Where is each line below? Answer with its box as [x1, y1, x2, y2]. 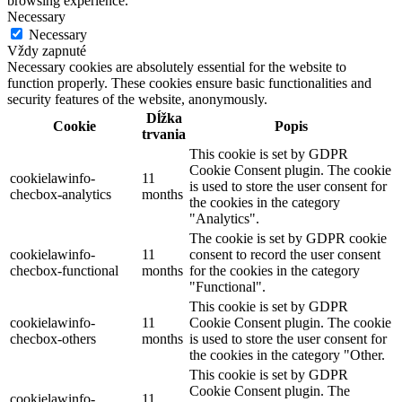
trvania [142, 127, 186, 143]
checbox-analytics [10, 187, 111, 203]
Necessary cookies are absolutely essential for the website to [7, 59, 346, 75]
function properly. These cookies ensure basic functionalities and [7, 75, 371, 92]
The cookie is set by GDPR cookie [189, 231, 387, 247]
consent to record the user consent [189, 247, 380, 263]
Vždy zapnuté [7, 43, 86, 59]
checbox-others [10, 331, 96, 347]
